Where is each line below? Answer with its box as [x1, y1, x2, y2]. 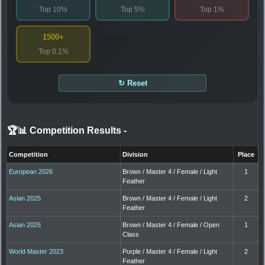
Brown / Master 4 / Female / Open [122, 221, 220, 228]
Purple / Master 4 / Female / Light [122, 247, 218, 255]
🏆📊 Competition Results [7, 125, 124, 135]
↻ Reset [118, 78, 147, 88]
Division [122, 150, 148, 158]
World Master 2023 [9, 247, 64, 255]
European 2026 [9, 167, 53, 175]
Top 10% [39, 5, 67, 14]
